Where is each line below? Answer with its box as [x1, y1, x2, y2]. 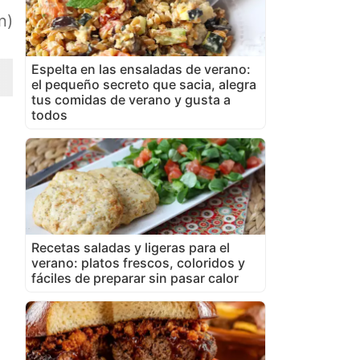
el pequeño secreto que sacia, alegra [31, 76, 256, 92]
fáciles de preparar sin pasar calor [31, 269, 239, 286]
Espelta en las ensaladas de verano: [31, 60, 251, 77]
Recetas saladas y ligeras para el [31, 239, 230, 256]
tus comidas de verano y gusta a [31, 91, 231, 108]
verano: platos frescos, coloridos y [31, 254, 245, 271]
